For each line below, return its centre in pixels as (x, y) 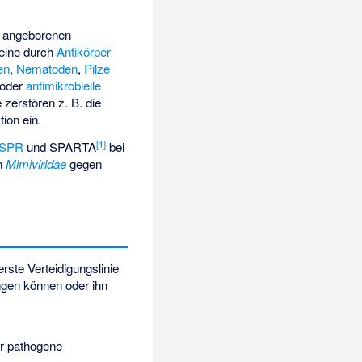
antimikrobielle (64, 85)
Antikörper (84, 51)
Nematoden (47, 68)
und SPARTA (60, 147)
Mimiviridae (36, 164)
